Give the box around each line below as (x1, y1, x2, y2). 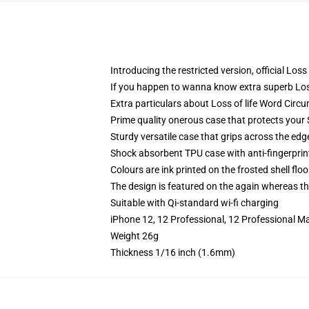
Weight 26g (110, 230, 159, 241)
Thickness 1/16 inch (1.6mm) (110, 247, 235, 258)
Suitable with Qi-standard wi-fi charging (110, 197, 279, 208)
